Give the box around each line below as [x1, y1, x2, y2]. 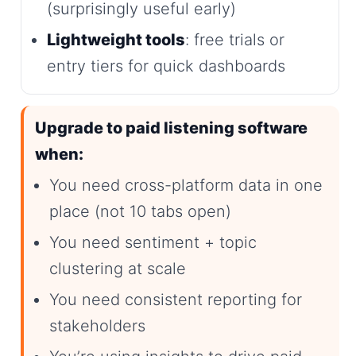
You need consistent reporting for [49, 289, 302, 309]
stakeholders [49, 315, 145, 335]
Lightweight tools [47, 29, 185, 49]
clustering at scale [49, 258, 186, 278]
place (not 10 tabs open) [49, 201, 231, 221]
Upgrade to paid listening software [35, 118, 308, 137]
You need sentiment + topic [49, 232, 257, 252]
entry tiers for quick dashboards [47, 56, 285, 75]
